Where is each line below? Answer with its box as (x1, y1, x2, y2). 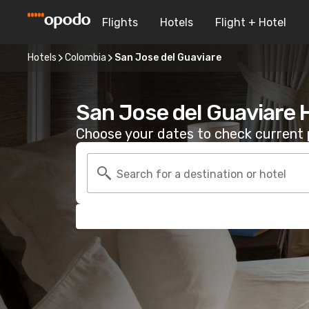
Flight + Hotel (215, 15, 286, 29)
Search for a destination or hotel (117, 167, 286, 181)
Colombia (65, 52, 106, 63)
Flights (102, 15, 138, 29)
